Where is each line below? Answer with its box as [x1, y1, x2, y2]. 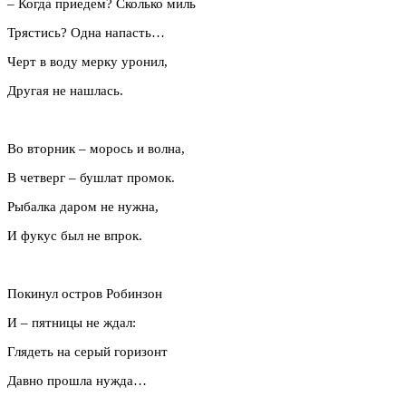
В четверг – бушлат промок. [7, 169, 175, 185]
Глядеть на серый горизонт [7, 343, 168, 359]
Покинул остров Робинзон [7, 285, 162, 301]
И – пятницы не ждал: [7, 314, 136, 330]
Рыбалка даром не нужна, [7, 198, 159, 214]
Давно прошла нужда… [7, 372, 147, 388]
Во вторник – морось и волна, [7, 140, 185, 156]
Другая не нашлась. [7, 82, 123, 98]
